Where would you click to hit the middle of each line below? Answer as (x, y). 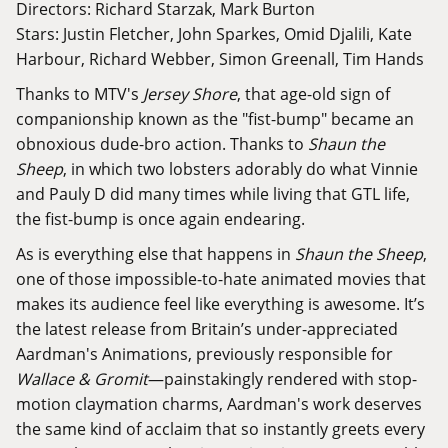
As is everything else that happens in (155, 254)
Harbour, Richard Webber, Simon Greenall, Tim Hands (220, 59)
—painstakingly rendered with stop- (282, 379)
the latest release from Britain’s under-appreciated (207, 329)
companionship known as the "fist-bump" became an (215, 119)
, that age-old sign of (313, 94)
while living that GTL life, (318, 194)
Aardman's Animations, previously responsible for (204, 354)
